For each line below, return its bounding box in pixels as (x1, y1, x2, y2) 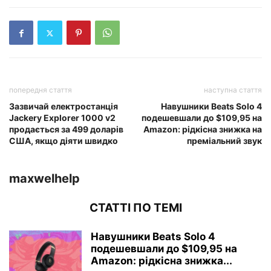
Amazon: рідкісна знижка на (143, 124, 262, 134)
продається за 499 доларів (9, 124, 123, 134)
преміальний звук (187, 135, 262, 146)
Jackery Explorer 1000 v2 (9, 113, 116, 123)
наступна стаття (204, 85, 262, 94)
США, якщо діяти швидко (9, 135, 118, 146)
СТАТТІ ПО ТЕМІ (89, 201, 182, 215)
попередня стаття (9, 85, 72, 94)
